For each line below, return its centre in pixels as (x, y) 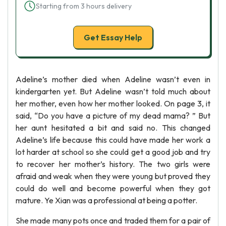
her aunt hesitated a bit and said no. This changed (113, 128)
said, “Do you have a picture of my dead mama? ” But (113, 116)
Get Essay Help (113, 37)
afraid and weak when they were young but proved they (113, 176)
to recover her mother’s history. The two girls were (113, 164)
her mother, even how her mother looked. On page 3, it (113, 103)
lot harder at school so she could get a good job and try (113, 152)
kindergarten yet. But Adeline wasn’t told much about (113, 91)
